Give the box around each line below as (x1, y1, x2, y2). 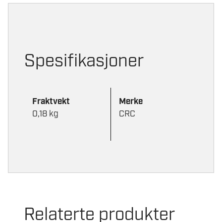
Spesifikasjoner (24, 50, 144, 73)
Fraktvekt (32, 96, 70, 107)
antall (60, 31, 81, 43)
